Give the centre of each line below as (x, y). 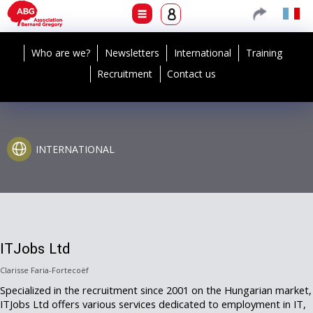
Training (264, 53)
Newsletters (132, 53)
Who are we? (61, 53)
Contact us (192, 74)
